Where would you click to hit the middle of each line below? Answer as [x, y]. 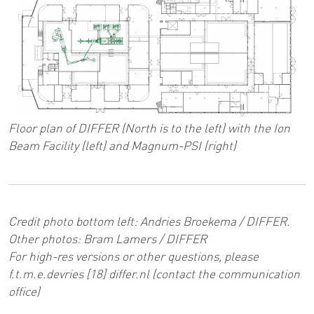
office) [24, 292]
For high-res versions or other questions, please [134, 257]
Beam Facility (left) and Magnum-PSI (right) [122, 146]
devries [65, 275]
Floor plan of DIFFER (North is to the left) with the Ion [149, 129]
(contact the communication [225, 275]
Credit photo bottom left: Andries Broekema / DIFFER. [149, 222]
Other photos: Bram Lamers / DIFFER [108, 240]
